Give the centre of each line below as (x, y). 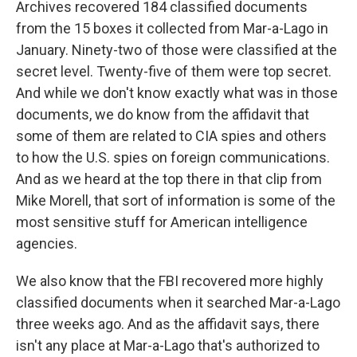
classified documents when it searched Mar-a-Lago (178, 302)
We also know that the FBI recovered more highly (170, 281)
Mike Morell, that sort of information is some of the (176, 200)
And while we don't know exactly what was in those (177, 93)
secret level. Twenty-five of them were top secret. (174, 71)
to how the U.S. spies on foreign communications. (173, 157)
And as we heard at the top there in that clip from (169, 179)
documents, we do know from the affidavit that (163, 114)
